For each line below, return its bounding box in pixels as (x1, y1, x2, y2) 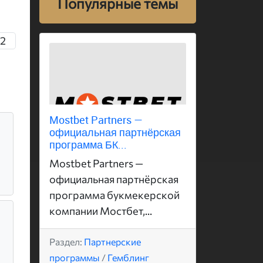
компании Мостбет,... (49, 204, 152, 217)
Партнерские (84, 235, 141, 247)
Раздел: (49, 235, 84, 247)
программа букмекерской (49, 188, 180, 201)
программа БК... (49, 137, 127, 151)
